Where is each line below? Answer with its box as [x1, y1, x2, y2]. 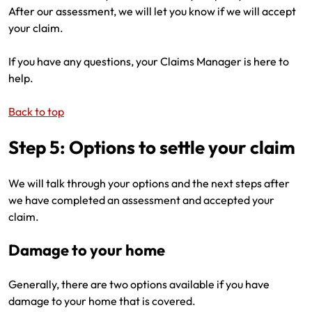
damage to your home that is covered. [8, 294, 196, 308]
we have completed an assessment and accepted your [8, 193, 274, 207]
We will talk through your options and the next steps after [8, 176, 290, 190]
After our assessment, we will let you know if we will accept [8, 4, 296, 18]
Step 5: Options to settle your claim [8, 136, 295, 159]
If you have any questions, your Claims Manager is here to [8, 54, 289, 68]
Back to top [8, 104, 64, 118]
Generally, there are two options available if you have [8, 277, 270, 291]
